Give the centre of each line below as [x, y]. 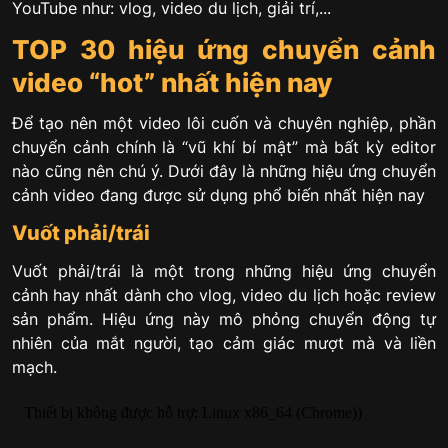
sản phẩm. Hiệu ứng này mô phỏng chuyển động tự [224, 318]
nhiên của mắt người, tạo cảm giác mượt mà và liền [224, 342]
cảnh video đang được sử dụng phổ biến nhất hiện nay [218, 195]
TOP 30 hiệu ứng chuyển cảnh [224, 49]
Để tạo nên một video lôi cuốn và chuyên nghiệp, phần [224, 123]
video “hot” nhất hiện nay [172, 82]
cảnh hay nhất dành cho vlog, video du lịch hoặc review [224, 294]
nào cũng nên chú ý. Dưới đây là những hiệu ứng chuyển [224, 171]
